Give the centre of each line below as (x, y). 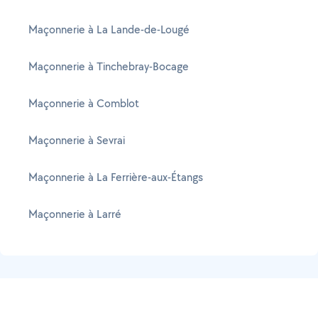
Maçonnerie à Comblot (84, 103)
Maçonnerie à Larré (75, 214)
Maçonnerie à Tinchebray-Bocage (109, 66)
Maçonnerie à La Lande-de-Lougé (109, 29)
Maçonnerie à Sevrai (77, 140)
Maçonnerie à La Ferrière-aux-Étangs (116, 177)
